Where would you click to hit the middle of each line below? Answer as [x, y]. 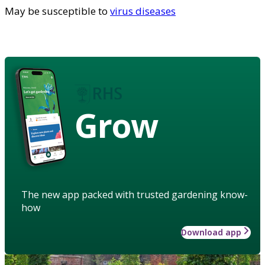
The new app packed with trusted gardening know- [135, 194]
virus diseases [143, 11]
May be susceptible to [57, 11]
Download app [211, 232]
